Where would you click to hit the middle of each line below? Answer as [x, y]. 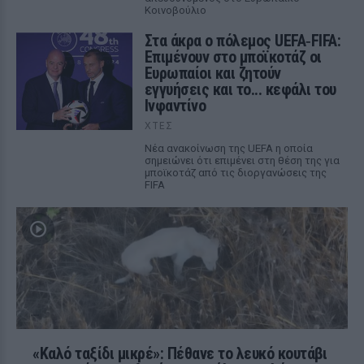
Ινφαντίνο [175, 106]
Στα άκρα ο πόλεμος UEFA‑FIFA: [243, 41]
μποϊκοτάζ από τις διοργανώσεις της [235, 173]
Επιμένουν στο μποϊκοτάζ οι [233, 57]
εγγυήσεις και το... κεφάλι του [240, 89]
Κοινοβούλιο [175, 10]
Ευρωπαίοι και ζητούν [212, 73]
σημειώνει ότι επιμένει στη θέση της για [242, 160]
